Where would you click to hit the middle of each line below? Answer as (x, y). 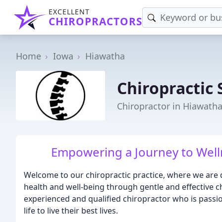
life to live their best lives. (71, 211)
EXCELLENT (69, 12)
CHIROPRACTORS (95, 21)
